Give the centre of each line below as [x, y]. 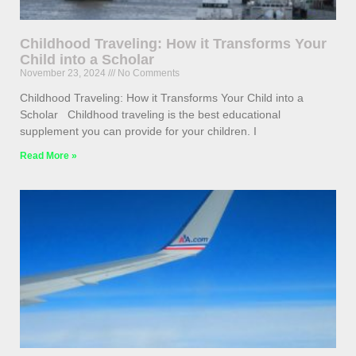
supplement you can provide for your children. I [138, 132]
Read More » [48, 156]
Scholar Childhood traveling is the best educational [150, 115]
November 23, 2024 [64, 74]
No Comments [147, 74]
